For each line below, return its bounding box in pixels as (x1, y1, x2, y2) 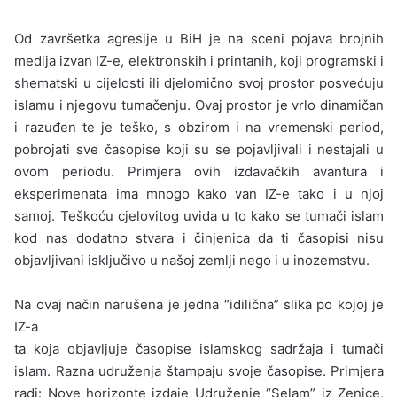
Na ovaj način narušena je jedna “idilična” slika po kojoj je (14, 295, 384, 313)
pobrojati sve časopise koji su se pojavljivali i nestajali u (14, 140, 384, 158)
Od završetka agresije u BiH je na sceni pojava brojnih (14, 29, 384, 47)
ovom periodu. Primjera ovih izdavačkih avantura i (14, 162, 384, 180)
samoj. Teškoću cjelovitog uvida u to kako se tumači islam (14, 206, 384, 224)
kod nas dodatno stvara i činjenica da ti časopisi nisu (14, 229, 384, 246)
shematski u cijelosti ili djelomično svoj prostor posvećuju (14, 74, 384, 91)
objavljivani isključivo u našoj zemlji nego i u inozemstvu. (14, 251, 370, 269)
